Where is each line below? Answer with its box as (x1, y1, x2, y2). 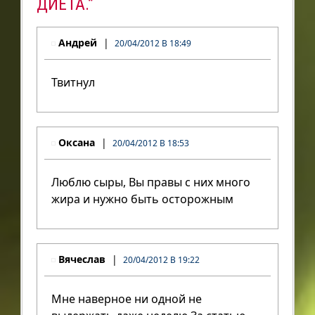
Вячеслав (58, 252, 105, 266)
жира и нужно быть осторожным (51, 191, 233, 207)
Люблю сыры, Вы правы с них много (51, 174, 250, 190)
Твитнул (51, 74, 95, 90)
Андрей (58, 35, 97, 49)
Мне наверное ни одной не (51, 290, 202, 307)
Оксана (58, 135, 95, 149)
